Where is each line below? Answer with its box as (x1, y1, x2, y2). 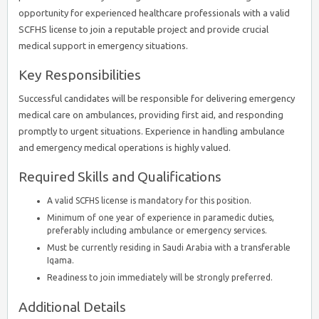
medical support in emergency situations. (19, 41, 188, 51)
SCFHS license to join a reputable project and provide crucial (19, 24, 268, 34)
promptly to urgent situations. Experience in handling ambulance (19, 126, 285, 136)
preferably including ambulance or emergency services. (47, 226, 267, 235)
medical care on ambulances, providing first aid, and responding (19, 110, 283, 120)
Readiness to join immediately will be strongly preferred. (47, 273, 273, 282)
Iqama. (47, 256, 74, 265)
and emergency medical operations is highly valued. (19, 142, 231, 152)
